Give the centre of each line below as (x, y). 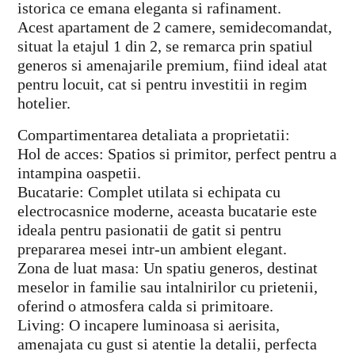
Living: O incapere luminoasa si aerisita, (149, 325)
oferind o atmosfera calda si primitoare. (145, 306)
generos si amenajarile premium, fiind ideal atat (172, 65)
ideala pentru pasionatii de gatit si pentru (149, 230)
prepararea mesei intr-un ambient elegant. (152, 249)
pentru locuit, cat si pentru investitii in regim (162, 84)
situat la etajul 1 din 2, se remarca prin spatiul (165, 46)
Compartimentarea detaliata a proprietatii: (154, 135)
